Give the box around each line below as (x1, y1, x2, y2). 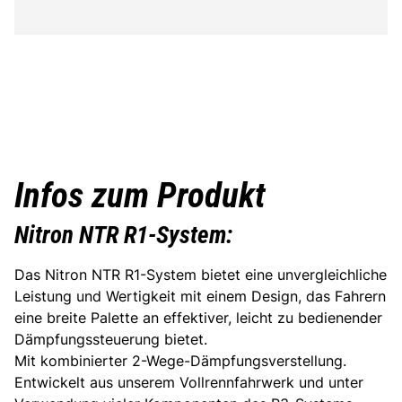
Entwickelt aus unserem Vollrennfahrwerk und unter (14, 373, 363, 392)
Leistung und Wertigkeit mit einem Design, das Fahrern (14, 287, 386, 306)
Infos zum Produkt (14, 175, 266, 217)
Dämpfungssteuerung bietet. (14, 330, 207, 349)
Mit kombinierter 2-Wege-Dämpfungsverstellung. (14, 352, 346, 371)
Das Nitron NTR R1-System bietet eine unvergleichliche (14, 266, 387, 284)
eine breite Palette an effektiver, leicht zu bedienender (14, 309, 382, 328)
